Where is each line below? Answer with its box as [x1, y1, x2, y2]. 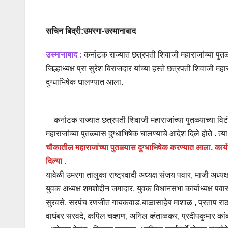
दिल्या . [46, 157, 66, 166]
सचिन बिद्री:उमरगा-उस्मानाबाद [46, 26, 136, 36]
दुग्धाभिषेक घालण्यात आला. [46, 78, 123, 87]
